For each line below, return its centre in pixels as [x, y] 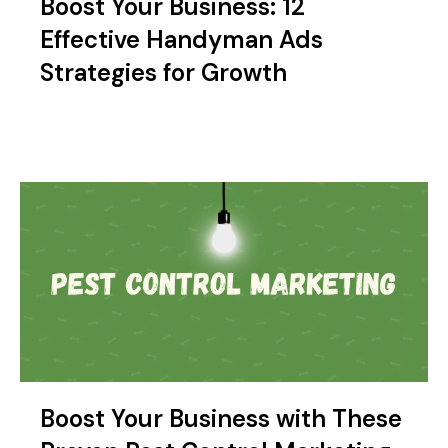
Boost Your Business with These [221, 418]
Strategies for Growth [163, 73]
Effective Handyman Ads [181, 40]
